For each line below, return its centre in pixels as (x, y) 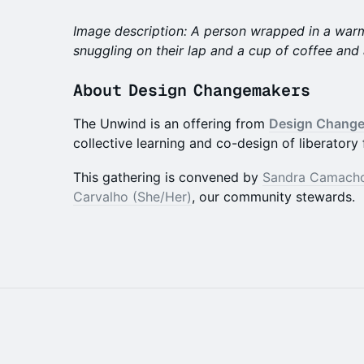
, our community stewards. (273, 197)
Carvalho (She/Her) (132, 197)
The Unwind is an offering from (171, 123)
